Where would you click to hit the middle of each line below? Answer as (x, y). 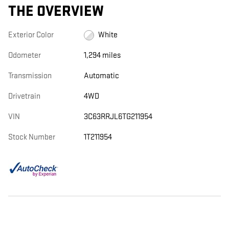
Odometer (25, 56)
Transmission (30, 76)
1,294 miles (102, 56)
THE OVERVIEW (56, 12)
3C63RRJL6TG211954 (118, 117)
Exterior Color (31, 35)
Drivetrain (24, 97)
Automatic (101, 76)
